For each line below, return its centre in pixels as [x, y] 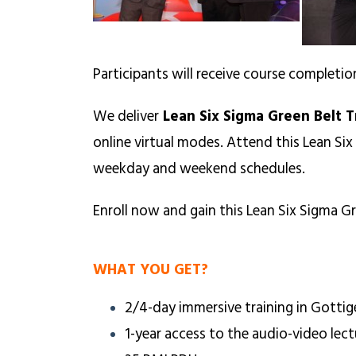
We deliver [126, 116]
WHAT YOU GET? [151, 268]
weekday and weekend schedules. [199, 168]
